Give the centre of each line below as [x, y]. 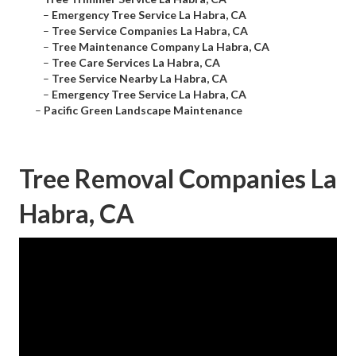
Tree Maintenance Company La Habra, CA [161, 47]
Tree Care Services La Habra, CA [136, 63]
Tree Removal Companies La [178, 179]
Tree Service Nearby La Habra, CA [139, 79]
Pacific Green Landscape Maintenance [143, 110]
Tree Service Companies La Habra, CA [150, 31]
